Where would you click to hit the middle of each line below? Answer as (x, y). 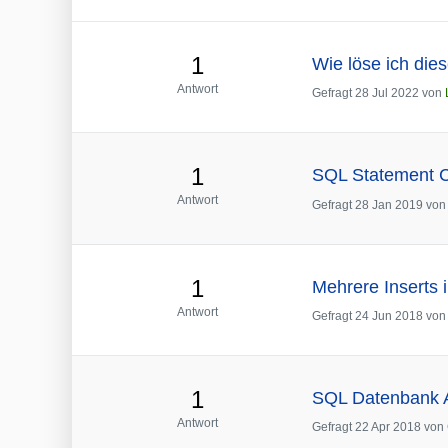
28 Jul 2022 (387, 93)
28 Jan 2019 (389, 204)
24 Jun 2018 (389, 315)
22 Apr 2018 (388, 427)
